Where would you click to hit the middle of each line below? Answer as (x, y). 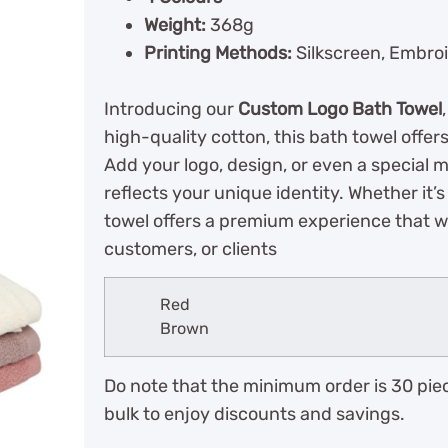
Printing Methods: (220, 53)
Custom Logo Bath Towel (340, 109)
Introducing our (171, 109)
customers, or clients (190, 249)
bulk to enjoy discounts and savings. (254, 414)
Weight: (177, 25)
